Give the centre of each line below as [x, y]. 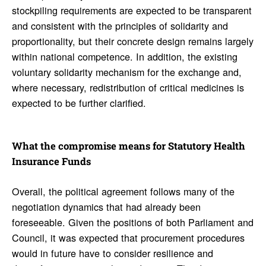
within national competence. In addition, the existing [124, 57]
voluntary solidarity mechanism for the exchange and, [126, 72]
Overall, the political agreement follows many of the [123, 191]
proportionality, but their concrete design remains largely [132, 41]
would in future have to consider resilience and [112, 253]
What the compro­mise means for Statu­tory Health [128, 146]
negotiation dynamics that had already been [106, 206]
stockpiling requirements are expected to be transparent [132, 10]
